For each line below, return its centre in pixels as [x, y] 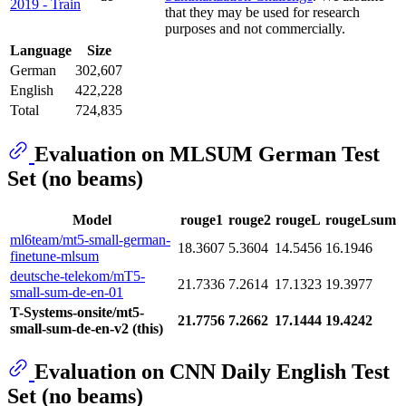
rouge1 [201, 219]
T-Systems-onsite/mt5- [77, 312]
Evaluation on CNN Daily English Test [212, 372]
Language [41, 50]
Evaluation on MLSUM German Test [207, 154]
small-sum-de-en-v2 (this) [87, 328]
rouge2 [250, 219]
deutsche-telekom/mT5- [77, 275]
